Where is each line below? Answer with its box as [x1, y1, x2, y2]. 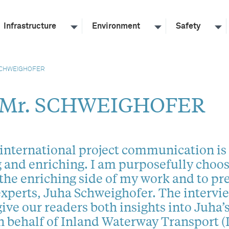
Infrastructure [4, 22, 56, 30]
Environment [92, 22, 140, 30]
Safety [176, 22, 200, 30]
